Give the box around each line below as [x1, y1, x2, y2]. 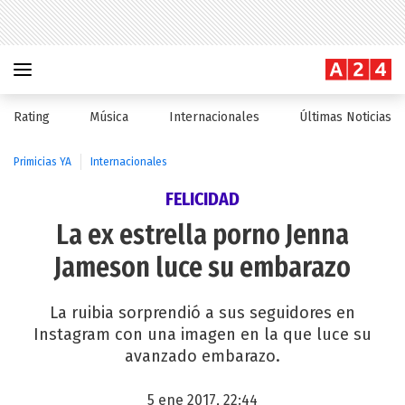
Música [89, 109, 129, 125]
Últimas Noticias [298, 109, 391, 125]
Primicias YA [14, 155, 71, 168]
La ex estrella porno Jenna [56, 219, 349, 251]
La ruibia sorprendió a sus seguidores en [50, 303, 355, 323]
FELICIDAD [165, 188, 240, 210]
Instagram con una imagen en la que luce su [33, 325, 372, 344]
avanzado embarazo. [125, 346, 280, 366]
